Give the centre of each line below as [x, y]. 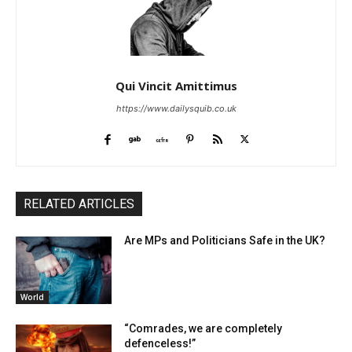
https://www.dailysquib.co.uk [176, 109]
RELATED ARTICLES [79, 204]
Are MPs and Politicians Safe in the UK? [225, 241]
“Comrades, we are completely [203, 329]
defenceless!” [160, 344]
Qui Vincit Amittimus [176, 86]
